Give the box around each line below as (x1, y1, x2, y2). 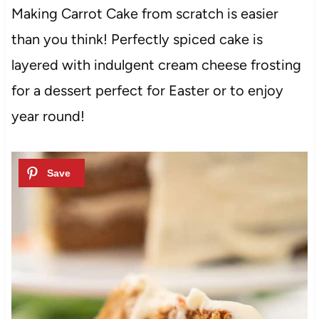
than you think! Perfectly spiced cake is (11, 30, 263, 48)
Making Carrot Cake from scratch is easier (11, 4, 278, 22)
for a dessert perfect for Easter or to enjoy (11, 81, 283, 99)
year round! (11, 107, 85, 125)
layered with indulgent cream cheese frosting (11, 56, 301, 73)
